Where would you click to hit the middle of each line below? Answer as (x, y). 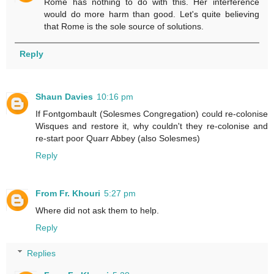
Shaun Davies (64, 97)
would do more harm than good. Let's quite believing (152, 14)
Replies (42, 253)
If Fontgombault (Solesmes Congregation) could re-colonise (152, 114)
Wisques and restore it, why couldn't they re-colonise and (152, 126)
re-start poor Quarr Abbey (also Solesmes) (118, 139)
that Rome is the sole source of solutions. (124, 26)
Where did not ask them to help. (97, 211)
